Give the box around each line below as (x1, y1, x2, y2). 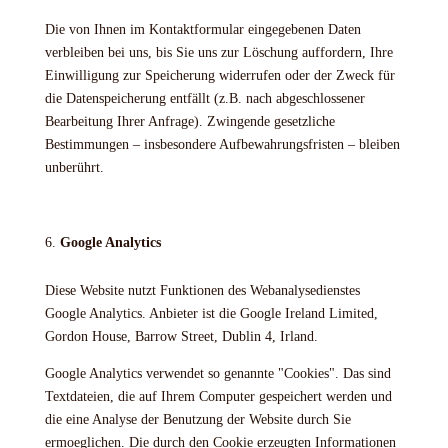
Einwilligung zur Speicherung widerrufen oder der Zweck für (44, 68, 395, 83)
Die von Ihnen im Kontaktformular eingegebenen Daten (44, 22, 361, 37)
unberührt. (44, 160, 104, 175)
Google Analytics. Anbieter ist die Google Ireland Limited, (44, 306, 378, 321)
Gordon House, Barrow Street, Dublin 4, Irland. (44, 329, 318, 344)
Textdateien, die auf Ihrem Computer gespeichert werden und (44, 389, 392, 404)
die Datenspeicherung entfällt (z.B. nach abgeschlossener (44, 91, 365, 106)
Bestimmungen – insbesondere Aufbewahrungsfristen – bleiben (44, 137, 400, 152)
